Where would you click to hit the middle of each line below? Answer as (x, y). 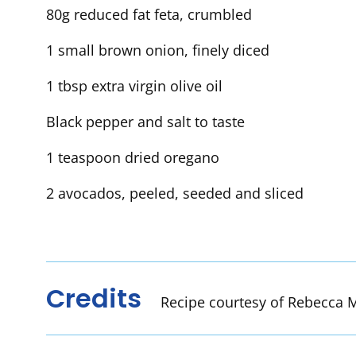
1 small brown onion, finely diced (158, 50)
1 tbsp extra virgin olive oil (134, 86)
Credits (94, 298)
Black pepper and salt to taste (145, 122)
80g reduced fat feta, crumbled (149, 15)
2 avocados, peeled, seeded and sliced (175, 193)
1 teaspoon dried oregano (133, 158)
